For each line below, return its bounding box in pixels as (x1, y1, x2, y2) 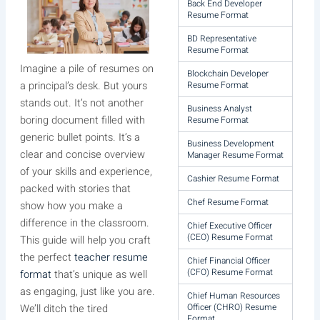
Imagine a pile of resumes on (19, 61, 154, 77)
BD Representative (187, 32, 257, 45)
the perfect (19, 250, 74, 266)
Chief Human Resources (187, 289, 281, 302)
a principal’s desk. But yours (19, 79, 147, 94)
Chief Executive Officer (187, 219, 273, 232)
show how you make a (19, 199, 123, 214)
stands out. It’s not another (19, 96, 144, 111)
